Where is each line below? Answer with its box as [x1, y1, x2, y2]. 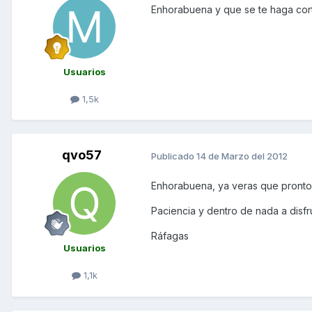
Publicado [151, 150, 196, 162]
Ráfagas [151, 230, 189, 242]
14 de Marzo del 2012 [196, 150, 288, 162]
